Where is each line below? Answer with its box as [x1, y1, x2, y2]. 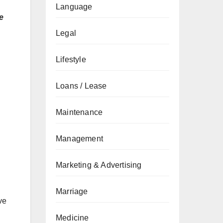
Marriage [56, 187, 88, 196]
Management [56, 134, 103, 143]
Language [56, 2, 93, 11]
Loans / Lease [56, 82, 107, 90]
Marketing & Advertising [56, 161, 142, 169]
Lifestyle [56, 55, 86, 64]
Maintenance [56, 108, 103, 116]
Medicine [56, 214, 89, 222]
